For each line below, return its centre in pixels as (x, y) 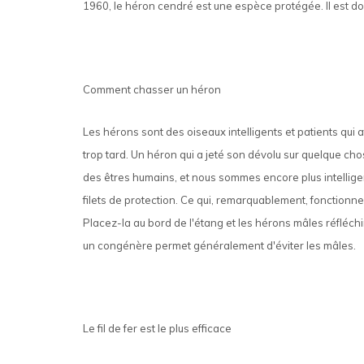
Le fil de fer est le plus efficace (157, 329)
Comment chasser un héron (152, 90)
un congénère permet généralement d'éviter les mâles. (219, 245)
